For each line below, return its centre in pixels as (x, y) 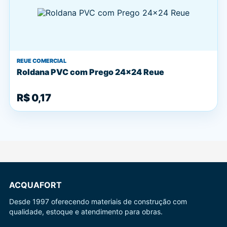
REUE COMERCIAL (42, 61)
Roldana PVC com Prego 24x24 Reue (90, 72)
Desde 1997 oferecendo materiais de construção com (98, 201)
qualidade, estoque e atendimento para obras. (86, 212)
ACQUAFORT (35, 185)
